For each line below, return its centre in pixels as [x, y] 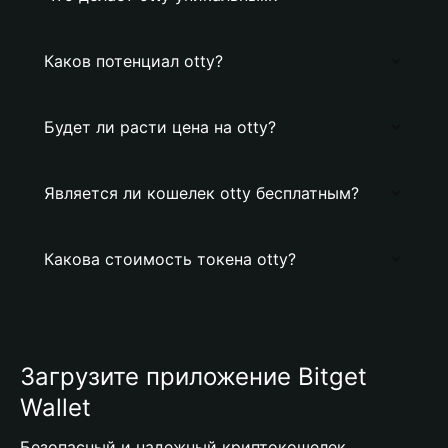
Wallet [55, 407]
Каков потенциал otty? [133, 61]
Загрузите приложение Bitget [193, 376]
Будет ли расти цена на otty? [160, 127]
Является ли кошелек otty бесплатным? [201, 193]
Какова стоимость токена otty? [170, 259]
